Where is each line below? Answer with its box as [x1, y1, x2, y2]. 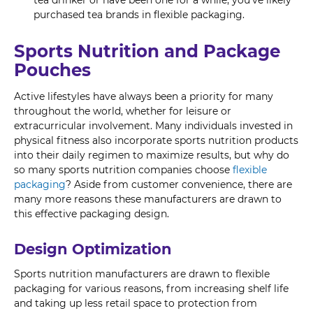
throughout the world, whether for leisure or [14, 104, 231, 117]
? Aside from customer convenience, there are [66, 177, 292, 191]
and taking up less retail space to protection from [14, 296, 257, 310]
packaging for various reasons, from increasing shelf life [14, 282, 289, 295]
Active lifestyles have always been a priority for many [14, 89, 273, 103]
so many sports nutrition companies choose [14, 163, 233, 176]
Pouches [14, 59, 91, 80]
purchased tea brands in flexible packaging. [34, 8, 245, 21]
